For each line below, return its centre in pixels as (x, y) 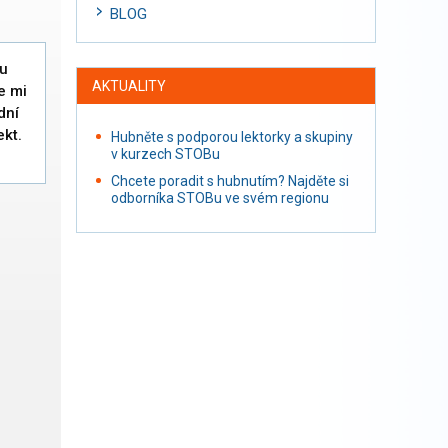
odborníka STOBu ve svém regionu (220, 198)
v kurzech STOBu (165, 154)
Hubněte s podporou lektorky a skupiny (232, 137)
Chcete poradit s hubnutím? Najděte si (230, 181)
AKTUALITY (129, 86)
